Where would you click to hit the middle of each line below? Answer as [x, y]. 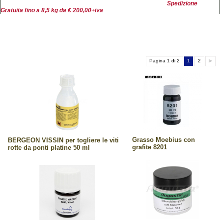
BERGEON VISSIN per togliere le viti [63, 140]
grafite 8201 [150, 147]
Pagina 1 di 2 [165, 60]
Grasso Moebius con [164, 139]
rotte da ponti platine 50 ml [49, 147]
